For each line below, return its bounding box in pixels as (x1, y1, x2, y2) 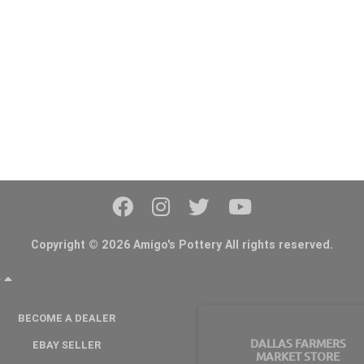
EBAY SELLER (32, 337, 101, 352)
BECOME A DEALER (17, 310, 115, 325)
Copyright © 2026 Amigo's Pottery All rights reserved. (31, 236, 333, 252)
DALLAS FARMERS (249, 336, 346, 350)
